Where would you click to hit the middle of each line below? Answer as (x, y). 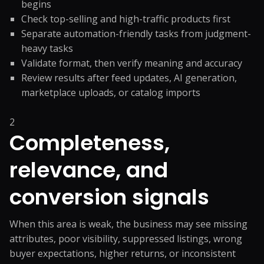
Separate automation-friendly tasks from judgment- (136, 34)
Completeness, (90, 143)
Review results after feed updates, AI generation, (129, 78)
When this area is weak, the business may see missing (128, 224)
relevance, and (89, 170)
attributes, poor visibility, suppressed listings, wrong (126, 239)
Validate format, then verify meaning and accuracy (132, 63)
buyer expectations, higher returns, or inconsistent (123, 253)
